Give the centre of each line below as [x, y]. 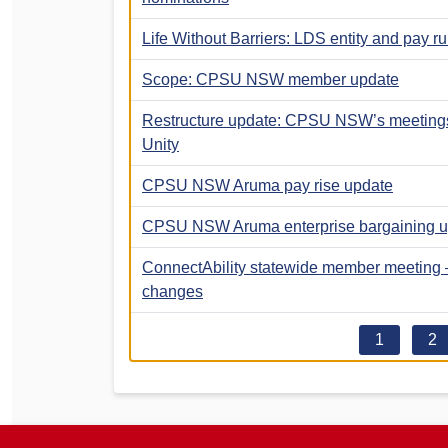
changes [172, 291]
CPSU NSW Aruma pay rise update [267, 185]
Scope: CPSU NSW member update [270, 79]
